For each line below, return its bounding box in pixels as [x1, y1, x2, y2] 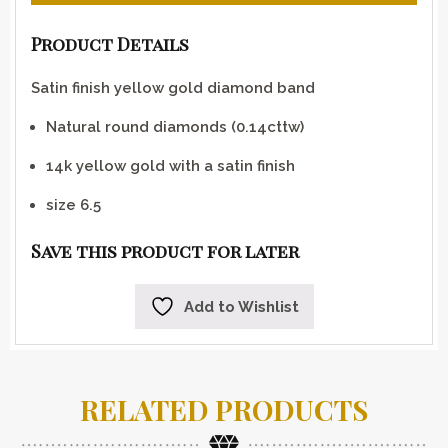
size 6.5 [46, 196, 101, 215]
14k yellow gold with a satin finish [46, 157, 295, 176]
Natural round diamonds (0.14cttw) [46, 118, 304, 137]
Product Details [31, 31, 189, 56]
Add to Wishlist [183, 297, 299, 316]
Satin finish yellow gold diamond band [31, 79, 315, 98]
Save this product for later [31, 239, 299, 264]
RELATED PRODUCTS [80, 390, 368, 428]
